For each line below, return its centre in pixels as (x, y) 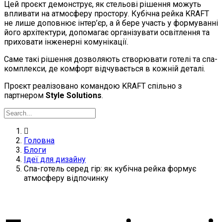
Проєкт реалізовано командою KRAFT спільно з (93, 86)
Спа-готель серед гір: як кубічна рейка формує (110, 169)
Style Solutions (74, 96)
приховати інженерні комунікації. (66, 42)
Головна (39, 141)
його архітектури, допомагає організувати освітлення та (107, 33)
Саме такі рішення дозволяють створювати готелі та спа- (111, 59)
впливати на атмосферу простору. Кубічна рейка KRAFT (107, 14)
